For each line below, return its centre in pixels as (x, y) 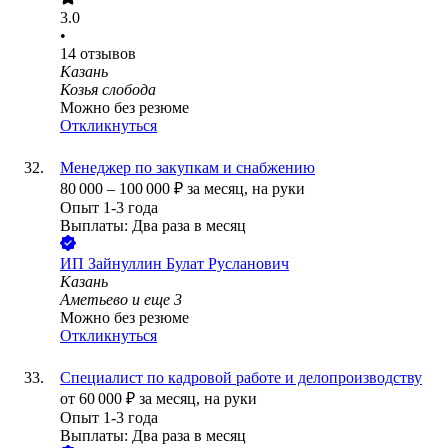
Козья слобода (108, 90)
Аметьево (94, 300)
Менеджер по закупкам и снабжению (187, 168)
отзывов (108, 54)
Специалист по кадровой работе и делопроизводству (241, 378)
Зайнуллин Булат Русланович (188, 264)
